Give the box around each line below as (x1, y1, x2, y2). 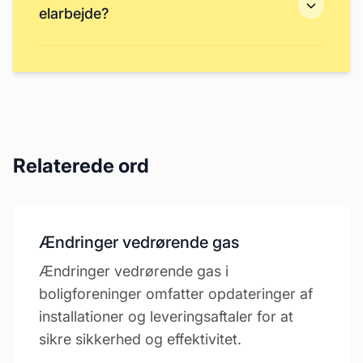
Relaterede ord (13, 154, 149, 177)
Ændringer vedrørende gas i (39, 263, 228, 280)
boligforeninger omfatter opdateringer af (39, 285, 313, 302)
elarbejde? (39, 5, 109, 22)
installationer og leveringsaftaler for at (39, 308, 293, 325)
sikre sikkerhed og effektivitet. (39, 331, 241, 348)
